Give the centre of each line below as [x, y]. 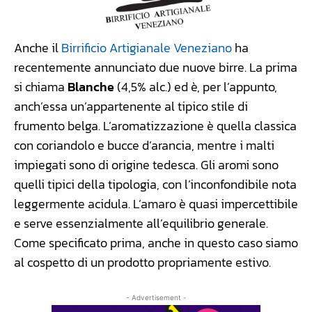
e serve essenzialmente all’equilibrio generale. [141, 224]
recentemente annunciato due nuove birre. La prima [156, 68]
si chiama [41, 87]
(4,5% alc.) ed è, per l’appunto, [196, 87]
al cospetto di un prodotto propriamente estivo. [142, 263]
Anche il [38, 48]
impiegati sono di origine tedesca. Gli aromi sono [146, 165]
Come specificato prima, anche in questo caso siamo [156, 243]
